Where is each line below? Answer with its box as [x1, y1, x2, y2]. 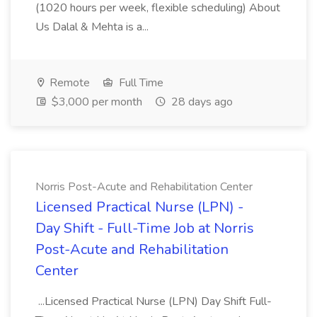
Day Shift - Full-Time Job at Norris [35, 219, 254, 238]
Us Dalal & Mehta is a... [35, 19, 151, 35]
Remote [47, 75, 90, 91]
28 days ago [168, 94, 233, 110]
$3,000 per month [49, 94, 142, 110]
